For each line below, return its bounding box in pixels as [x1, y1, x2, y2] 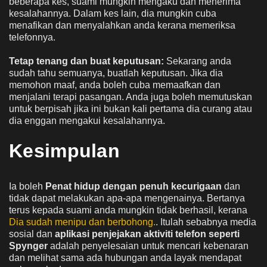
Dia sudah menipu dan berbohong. [9, 217, 156, 228]
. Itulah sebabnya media [156, 217, 256, 228]
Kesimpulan [9, 140, 120, 162]
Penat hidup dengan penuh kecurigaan [43, 181, 224, 192]
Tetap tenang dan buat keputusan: [9, 56, 164, 67]
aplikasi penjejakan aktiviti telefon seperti [55, 229, 240, 240]
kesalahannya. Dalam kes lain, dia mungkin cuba [9, 8, 216, 19]
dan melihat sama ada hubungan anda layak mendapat [9, 253, 241, 263]
